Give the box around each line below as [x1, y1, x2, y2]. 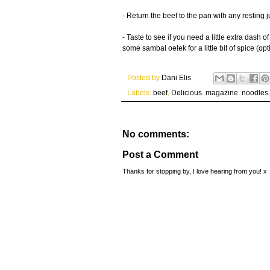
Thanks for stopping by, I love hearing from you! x [122, 168, 267, 175]
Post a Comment [122, 149, 198, 160]
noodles [242, 89, 268, 96]
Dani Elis [162, 74, 191, 81]
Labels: [127, 89, 153, 96]
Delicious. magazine [171, 89, 238, 96]
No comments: [122, 128, 189, 139]
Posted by [127, 74, 162, 81]
